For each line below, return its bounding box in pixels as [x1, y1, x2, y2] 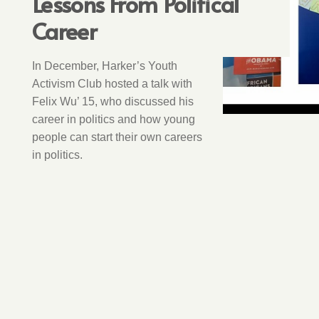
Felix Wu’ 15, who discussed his [32, 94, 194, 108]
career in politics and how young [32, 112, 195, 125]
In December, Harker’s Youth [32, 58, 177, 72]
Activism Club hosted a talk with [32, 76, 192, 90]
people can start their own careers [32, 130, 202, 143]
